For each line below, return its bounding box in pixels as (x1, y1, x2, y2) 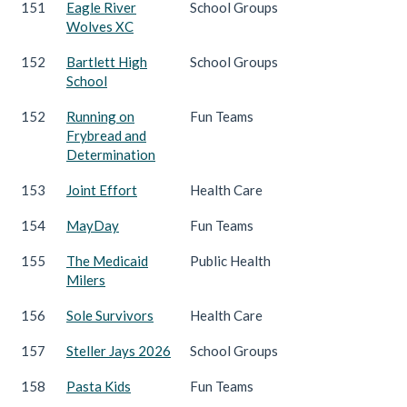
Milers (66, 271, 105, 288)
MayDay (66, 216, 119, 233)
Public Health (190, 252, 271, 269)
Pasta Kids (66, 377, 131, 394)
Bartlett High (66, 53, 147, 70)
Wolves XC (66, 17, 134, 35)
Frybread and (66, 126, 146, 144)
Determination (66, 145, 155, 163)
